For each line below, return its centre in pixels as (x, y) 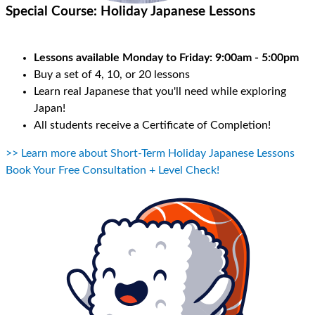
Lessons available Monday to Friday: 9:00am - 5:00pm (166, 57)
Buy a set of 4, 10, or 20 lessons (113, 74)
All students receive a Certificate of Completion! (152, 125)
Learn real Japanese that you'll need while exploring (160, 91)
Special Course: (53, 12)
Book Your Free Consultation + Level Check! (112, 170)
